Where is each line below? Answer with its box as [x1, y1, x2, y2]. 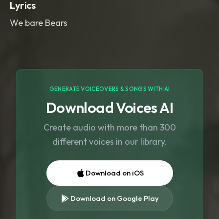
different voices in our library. [52, 136, 167, 147]
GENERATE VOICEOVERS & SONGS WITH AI [49, 85, 170, 92]
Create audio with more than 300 [43, 122, 176, 133]
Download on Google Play [70, 194, 159, 203]
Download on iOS [85, 168, 144, 177]
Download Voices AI [45, 98, 174, 117]
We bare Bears [10, 17, 67, 28]
